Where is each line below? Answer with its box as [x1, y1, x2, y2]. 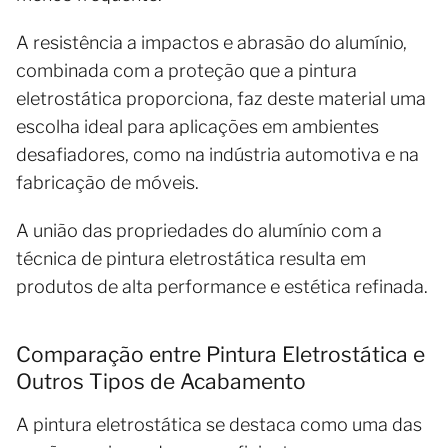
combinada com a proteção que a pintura [16, 59, 357, 81]
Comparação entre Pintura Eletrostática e [16, 341, 425, 367]
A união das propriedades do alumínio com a [16, 219, 382, 241]
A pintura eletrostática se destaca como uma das [16, 413, 422, 435]
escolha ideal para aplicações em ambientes [16, 115, 379, 137]
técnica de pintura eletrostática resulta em [16, 247, 366, 269]
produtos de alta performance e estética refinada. [16, 275, 428, 297]
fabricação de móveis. [16, 171, 199, 193]
